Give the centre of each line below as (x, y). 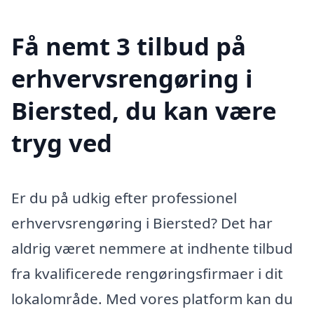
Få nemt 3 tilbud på (129, 46)
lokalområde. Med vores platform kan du (152, 299)
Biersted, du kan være (144, 111)
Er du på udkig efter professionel (124, 198)
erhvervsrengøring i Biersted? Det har (142, 223)
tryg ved (62, 143)
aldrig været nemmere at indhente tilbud (152, 248)
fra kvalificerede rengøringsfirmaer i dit (147, 274)
